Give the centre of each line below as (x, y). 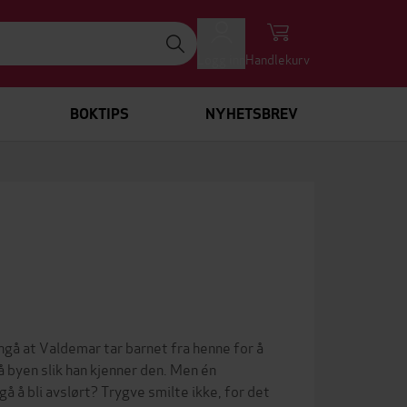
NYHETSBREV (252, 114)
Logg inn (221, 59)
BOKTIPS (99, 114)
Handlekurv (278, 59)
